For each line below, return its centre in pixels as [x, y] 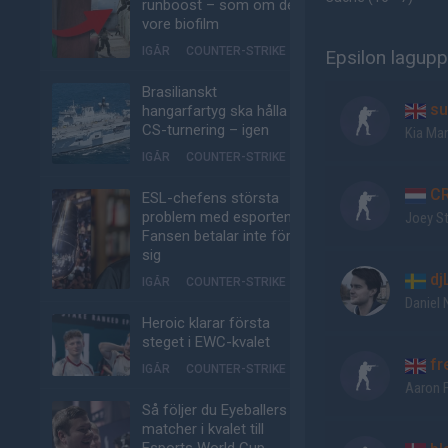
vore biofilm [180, 24]
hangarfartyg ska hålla [214, 111]
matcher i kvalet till [203, 429]
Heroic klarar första [206, 323]
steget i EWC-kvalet [206, 342]
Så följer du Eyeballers [214, 410]
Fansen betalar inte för [216, 236]
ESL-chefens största [210, 198]
